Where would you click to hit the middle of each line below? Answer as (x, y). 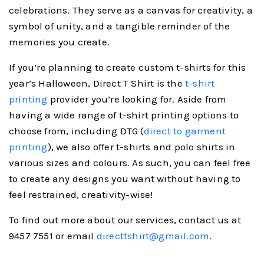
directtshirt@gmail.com (153, 235)
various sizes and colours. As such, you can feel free (130, 162)
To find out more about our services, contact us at (125, 220)
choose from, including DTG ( (76, 131)
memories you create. (59, 42)
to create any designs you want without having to (125, 178)
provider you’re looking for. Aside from (137, 99)
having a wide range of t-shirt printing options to (124, 115)
